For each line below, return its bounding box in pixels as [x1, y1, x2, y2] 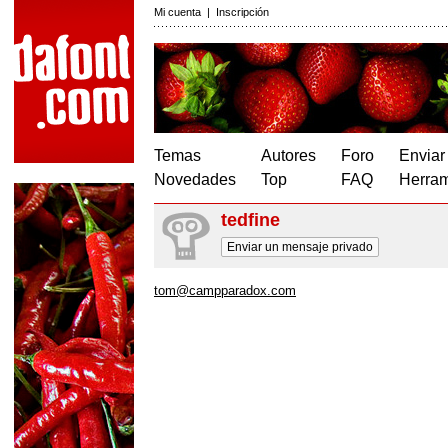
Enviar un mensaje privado [227, 240, 373, 254]
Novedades [154, 171, 236, 188]
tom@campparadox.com [154, 283, 296, 298]
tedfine [221, 210, 280, 230]
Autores [261, 147, 316, 164]
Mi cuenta [154, 6, 201, 18]
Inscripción [216, 6, 269, 18]
